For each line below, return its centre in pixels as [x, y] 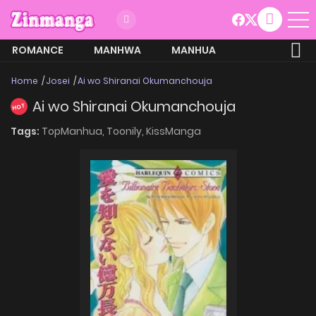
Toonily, [126, 131]
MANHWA [117, 50]
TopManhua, [74, 131]
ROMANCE [38, 50]
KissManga [174, 131]
